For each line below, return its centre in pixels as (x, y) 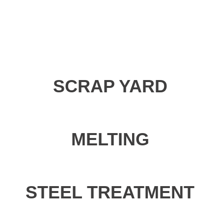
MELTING (110, 139)
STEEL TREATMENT (110, 192)
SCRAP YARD (110, 86)
